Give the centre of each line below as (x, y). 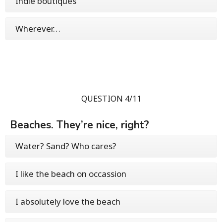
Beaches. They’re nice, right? (80, 125)
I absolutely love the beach (68, 202)
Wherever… (38, 29)
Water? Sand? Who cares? (66, 146)
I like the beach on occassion (71, 174)
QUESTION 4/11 (111, 99)
